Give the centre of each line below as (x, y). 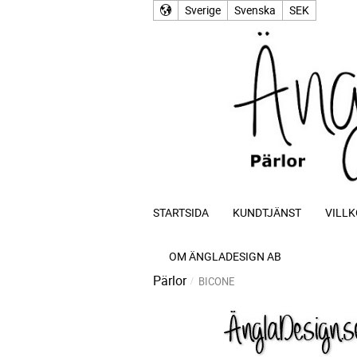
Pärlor (170, 280)
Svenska (255, 10)
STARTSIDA (181, 212)
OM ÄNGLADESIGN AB (225, 256)
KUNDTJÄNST (267, 212)
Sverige (203, 10)
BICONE (216, 281)
